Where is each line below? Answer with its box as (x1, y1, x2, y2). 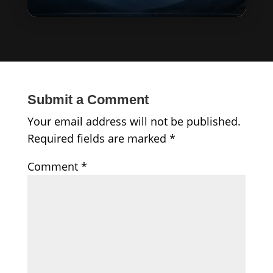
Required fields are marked (27, 130, 169, 146)
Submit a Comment (27, 91, 149, 107)
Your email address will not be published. (27, 113, 241, 129)
